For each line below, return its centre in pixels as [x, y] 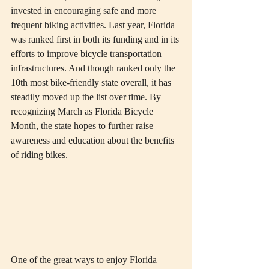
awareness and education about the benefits [94, 141]
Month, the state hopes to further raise [83, 126]
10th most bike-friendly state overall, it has [92, 83]
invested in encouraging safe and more [85, 11]
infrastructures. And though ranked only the [94, 68]
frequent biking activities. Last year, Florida [94, 25]
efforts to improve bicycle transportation [87, 54]
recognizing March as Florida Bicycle [83, 112]
